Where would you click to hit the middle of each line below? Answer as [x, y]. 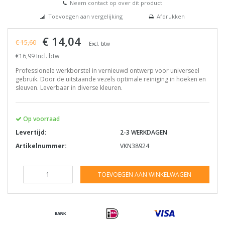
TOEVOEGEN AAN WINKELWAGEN [145, 175]
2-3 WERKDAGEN [144, 133]
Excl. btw [99, 44]
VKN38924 [135, 146]
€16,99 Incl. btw [37, 56]
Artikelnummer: [41, 146]
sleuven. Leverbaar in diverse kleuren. [69, 88]
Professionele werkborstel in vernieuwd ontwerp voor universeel [107, 71]
